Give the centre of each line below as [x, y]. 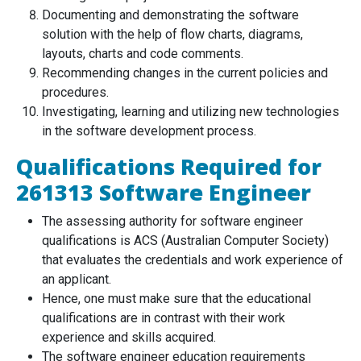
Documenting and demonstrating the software [170, 15]
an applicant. [77, 280]
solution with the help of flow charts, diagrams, [172, 35]
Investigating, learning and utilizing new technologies [191, 112]
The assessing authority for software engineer [172, 222]
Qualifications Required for [169, 167]
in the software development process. [149, 131]
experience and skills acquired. [129, 338]
